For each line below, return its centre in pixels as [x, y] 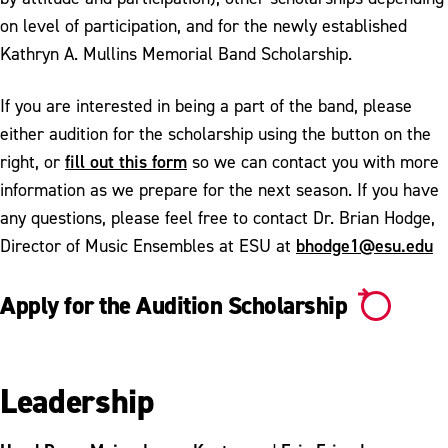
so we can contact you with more [313, 161]
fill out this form [126, 161]
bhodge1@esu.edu [364, 245]
